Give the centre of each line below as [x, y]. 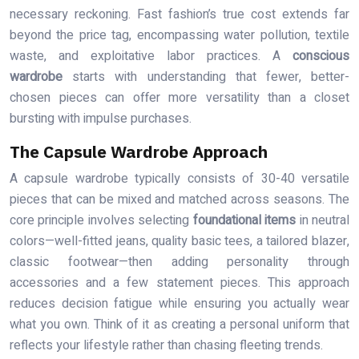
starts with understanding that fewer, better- [206, 77]
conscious [321, 56]
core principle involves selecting [101, 220]
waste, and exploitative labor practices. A [151, 56]
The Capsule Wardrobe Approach [139, 151]
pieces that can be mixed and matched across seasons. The [179, 199]
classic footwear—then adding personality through [179, 262]
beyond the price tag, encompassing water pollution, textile [179, 35]
